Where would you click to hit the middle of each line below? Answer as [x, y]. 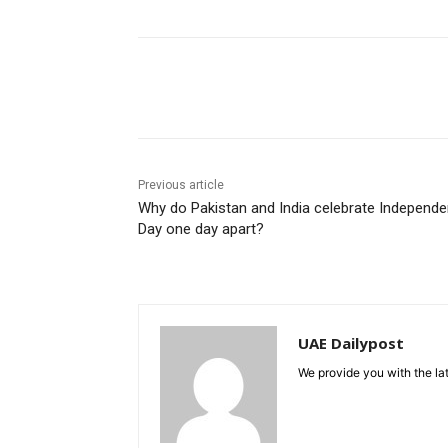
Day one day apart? [201, 228]
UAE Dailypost [351, 342]
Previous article [181, 184]
